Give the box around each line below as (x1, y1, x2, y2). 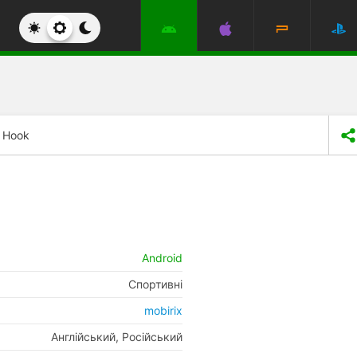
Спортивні (128, 277, 182, 291)
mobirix (144, 304, 182, 317)
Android (142, 251, 182, 265)
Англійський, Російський (51, 330, 182, 343)
